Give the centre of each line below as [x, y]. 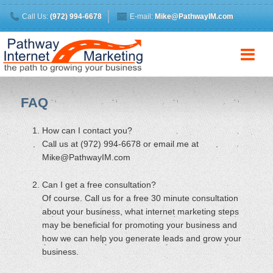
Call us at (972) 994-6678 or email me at [121, 144]
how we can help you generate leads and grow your [142, 238]
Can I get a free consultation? [99, 184]
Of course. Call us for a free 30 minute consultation [140, 198]
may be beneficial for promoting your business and [140, 225]
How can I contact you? [87, 130]
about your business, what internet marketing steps [141, 211]
